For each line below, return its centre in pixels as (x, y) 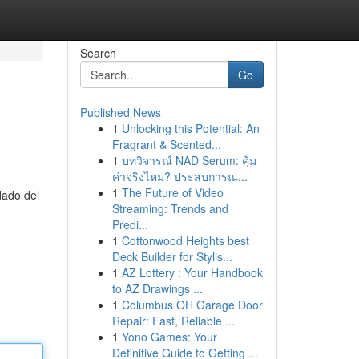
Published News (120, 112)
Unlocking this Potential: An (190, 128)
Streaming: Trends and (170, 208)
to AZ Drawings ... (157, 288)
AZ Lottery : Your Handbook (192, 272)
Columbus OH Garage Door (192, 305)
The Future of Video (172, 192)
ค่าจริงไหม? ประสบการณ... (179, 176)
